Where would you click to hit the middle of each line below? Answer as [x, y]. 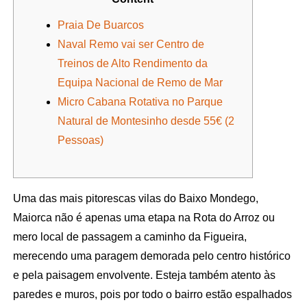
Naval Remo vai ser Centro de [131, 44]
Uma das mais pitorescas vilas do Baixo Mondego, [135, 198]
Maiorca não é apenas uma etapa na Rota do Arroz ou [144, 217]
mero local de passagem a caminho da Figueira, [130, 236]
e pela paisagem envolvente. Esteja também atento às [144, 275]
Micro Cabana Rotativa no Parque [140, 101]
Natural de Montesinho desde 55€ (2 [146, 121]
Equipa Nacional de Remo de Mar [140, 82]
